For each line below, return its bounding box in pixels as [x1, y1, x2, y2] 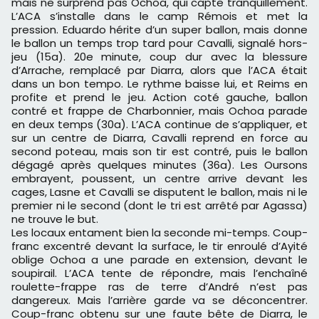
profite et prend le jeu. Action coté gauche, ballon [11, 90, 308, 105]
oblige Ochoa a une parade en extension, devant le [11, 252, 308, 268]
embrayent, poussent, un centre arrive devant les [11, 171, 308, 187]
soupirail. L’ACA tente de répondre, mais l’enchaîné [11, 266, 308, 281]
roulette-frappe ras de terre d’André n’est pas [11, 279, 308, 295]
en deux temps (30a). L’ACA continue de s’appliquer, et [11, 117, 308, 132]
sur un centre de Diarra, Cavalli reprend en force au [11, 130, 308, 146]
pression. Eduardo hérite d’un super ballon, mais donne [11, 22, 308, 38]
